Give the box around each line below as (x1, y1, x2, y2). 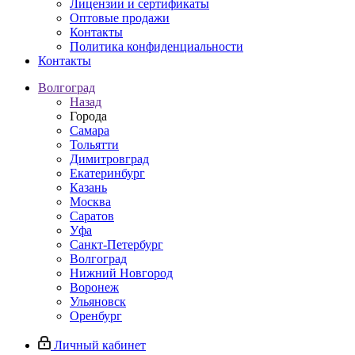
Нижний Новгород (70, 266, 173, 280)
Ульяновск (70, 295, 126, 308)
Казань (70, 181, 107, 194)
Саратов (70, 209, 114, 223)
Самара (70, 124, 109, 137)
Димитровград (70, 152, 149, 166)
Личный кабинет (54, 338, 146, 352)
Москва (70, 195, 111, 208)
